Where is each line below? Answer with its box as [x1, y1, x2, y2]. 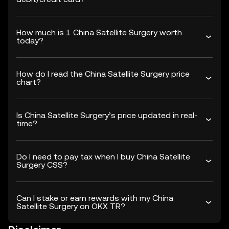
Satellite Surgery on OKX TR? [16, 201, 125, 211]
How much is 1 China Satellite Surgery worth [16, 28, 182, 37]
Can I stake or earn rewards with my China [16, 193, 173, 203]
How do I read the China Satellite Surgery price [16, 69, 190, 79]
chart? [16, 77, 41, 87]
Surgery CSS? [16, 160, 67, 170]
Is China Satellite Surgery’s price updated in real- [16, 110, 198, 120]
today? [16, 36, 43, 45]
